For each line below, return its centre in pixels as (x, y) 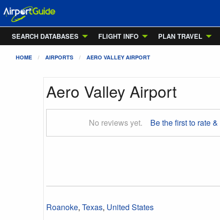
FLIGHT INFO (118, 36)
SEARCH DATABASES (45, 36)
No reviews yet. (116, 123)
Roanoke (62, 207)
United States (130, 207)
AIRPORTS (59, 57)
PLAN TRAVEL (180, 36)
